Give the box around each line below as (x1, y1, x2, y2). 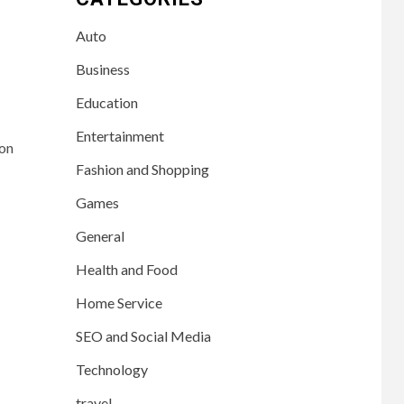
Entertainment (75, 126, 164, 144)
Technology (75, 360, 148, 378)
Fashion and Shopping (75, 160, 209, 178)
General (75, 226, 124, 244)
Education (75, 93, 138, 111)
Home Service (75, 293, 162, 311)
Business (75, 60, 130, 78)
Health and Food (75, 260, 178, 278)
